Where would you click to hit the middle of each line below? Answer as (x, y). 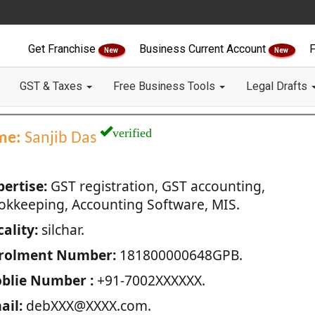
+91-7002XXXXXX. (149, 280)
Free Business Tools (166, 86)
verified (132, 131)
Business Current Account (204, 49)
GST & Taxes (52, 86)
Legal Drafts (278, 86)
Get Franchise (63, 49)
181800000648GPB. (179, 255)
